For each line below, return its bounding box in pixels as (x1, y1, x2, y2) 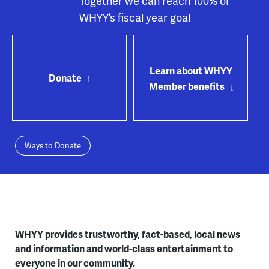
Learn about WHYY (149, 64, 232, 78)
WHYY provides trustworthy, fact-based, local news (14, 227, 240, 241)
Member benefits (148, 79, 225, 94)
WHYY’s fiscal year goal (79, 10, 191, 25)
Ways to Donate (24, 140, 81, 151)
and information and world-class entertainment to (14, 241, 233, 256)
